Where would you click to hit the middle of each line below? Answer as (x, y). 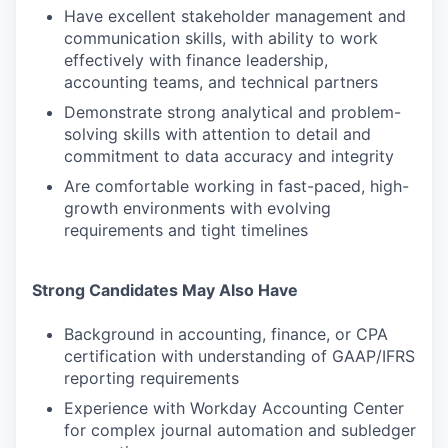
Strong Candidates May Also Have (165, 290)
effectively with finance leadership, (196, 60)
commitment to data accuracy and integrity (229, 156)
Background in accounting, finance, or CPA (226, 334)
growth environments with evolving (197, 208)
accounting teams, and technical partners (221, 82)
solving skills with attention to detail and (217, 134)
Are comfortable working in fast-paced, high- (236, 186)
